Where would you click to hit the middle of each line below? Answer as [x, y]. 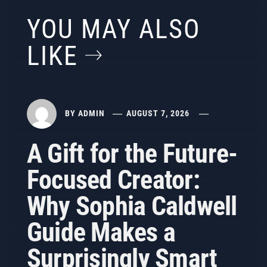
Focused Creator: [113, 180]
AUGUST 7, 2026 [158, 113]
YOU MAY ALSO [114, 29]
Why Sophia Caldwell [132, 206]
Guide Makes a [101, 232]
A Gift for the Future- [132, 154]
